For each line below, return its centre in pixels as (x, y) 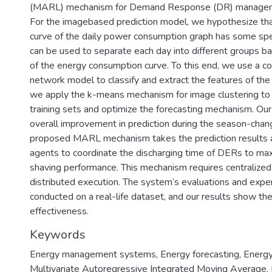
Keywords (58, 235)
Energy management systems (93, 254)
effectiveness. (59, 211)
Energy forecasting (200, 254)
